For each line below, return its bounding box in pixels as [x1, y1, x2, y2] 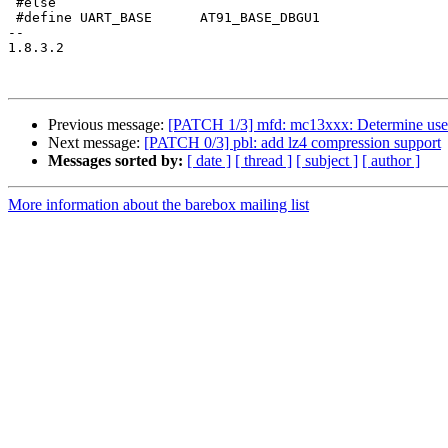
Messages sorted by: [48, 152, 183, 170]
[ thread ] [235, 152, 292, 170]
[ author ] [362, 152, 420, 170]
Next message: [48, 134, 144, 152]
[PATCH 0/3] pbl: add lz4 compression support [144, 134, 441, 152]
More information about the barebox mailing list [8, 196, 309, 214]
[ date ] [187, 152, 231, 170]
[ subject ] [296, 152, 358, 170]
